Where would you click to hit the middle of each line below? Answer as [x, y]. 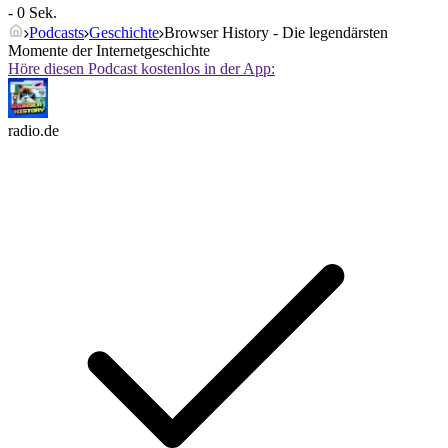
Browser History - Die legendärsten [276, 33]
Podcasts [56, 33]
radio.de [33, 131]
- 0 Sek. [32, 13]
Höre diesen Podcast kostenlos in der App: [141, 69]
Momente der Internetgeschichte [109, 51]
